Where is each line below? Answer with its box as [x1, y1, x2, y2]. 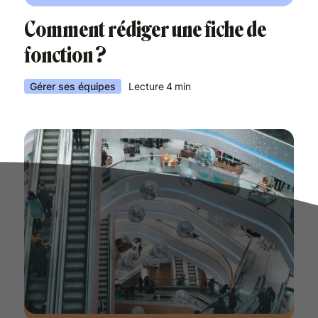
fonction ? [24, 43, 106, 68]
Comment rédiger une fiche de [24, 17, 266, 43]
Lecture [128, 80, 164, 92]
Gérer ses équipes [30, 80, 116, 92]
